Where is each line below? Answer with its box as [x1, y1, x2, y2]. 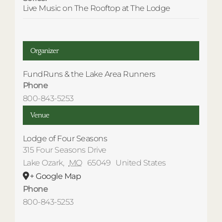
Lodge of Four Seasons [22, 133, 108, 143]
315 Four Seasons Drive [22, 145, 107, 155]
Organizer [30, 46, 58, 55]
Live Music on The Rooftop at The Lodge [22, 3, 170, 13]
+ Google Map [30, 171, 81, 181]
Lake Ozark [22, 158, 63, 167]
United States [115, 158, 166, 167]
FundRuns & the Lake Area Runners [22, 69, 156, 79]
